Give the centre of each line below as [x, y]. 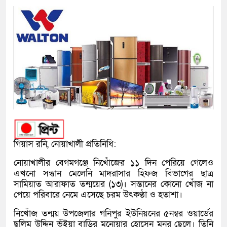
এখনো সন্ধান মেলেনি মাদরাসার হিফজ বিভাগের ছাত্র [113, 174]
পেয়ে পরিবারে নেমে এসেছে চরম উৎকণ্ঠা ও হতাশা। [98, 195]
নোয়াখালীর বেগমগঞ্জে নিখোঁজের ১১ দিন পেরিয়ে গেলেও [113, 163]
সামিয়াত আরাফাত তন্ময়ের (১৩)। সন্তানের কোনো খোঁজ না [113, 184]
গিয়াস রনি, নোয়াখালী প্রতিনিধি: [65, 144]
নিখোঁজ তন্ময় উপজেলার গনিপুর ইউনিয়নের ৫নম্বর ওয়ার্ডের [113, 214]
